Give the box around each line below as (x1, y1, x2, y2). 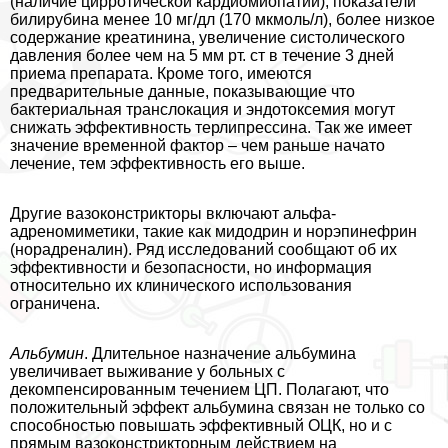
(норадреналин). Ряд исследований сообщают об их (10, 240, 397, 258)
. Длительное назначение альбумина (84, 344, 356, 362)
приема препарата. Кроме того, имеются (10, 64, 312, 82)
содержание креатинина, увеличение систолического (10, 28, 405, 46)
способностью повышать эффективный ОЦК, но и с (10, 416, 392, 434)
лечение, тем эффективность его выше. (10, 154, 305, 172)
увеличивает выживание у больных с (10, 362, 285, 380)
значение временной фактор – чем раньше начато (10, 136, 385, 154)
